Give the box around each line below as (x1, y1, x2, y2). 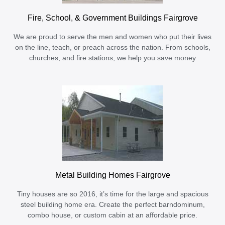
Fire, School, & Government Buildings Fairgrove (27, 13, 198, 23)
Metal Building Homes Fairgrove (55, 170, 170, 180)
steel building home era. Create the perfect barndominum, (20, 201, 205, 209)
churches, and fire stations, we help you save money (29, 54, 196, 62)
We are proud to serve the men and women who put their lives (14, 33, 211, 41)
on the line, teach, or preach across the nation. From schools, (15, 44, 210, 52)
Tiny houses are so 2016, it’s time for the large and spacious (17, 190, 208, 198)
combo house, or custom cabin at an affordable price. (28, 211, 197, 219)
